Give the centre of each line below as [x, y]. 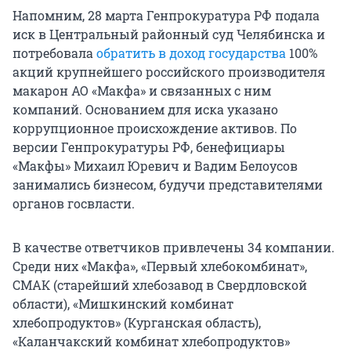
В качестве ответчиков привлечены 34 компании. [174, 247]
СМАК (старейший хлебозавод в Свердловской [160, 284]
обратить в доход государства [191, 52]
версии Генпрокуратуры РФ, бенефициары [149, 147]
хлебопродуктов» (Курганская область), [137, 322]
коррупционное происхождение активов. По [155, 128]
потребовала [54, 52]
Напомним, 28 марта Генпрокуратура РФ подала [166, 15]
